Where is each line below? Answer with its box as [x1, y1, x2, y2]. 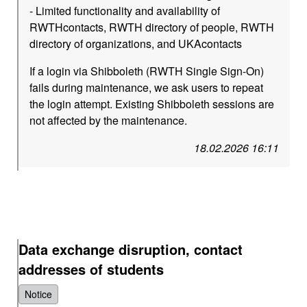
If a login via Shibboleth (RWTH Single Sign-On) [29, 63, 265, 79]
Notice [25, 287, 53, 301]
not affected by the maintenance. [29, 112, 188, 128]
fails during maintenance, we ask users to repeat [29, 79, 264, 95]
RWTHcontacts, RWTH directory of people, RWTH [29, 19, 275, 35]
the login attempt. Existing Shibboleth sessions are [29, 96, 275, 112]
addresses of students [19, 259, 164, 279]
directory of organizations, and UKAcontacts [29, 36, 243, 51]
